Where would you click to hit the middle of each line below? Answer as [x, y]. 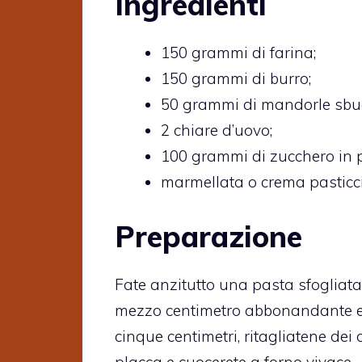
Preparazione [208, 236]
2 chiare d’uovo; [217, 130]
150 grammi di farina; [238, 53]
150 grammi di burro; [236, 79]
